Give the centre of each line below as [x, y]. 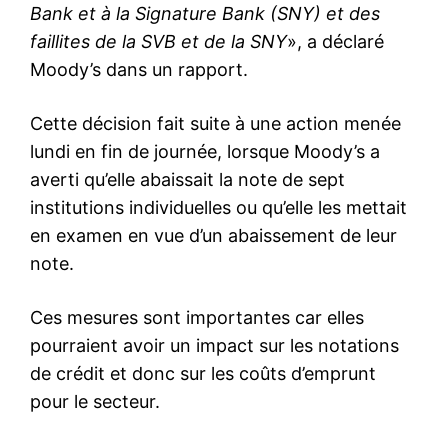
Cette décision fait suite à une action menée [215, 123]
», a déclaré [335, 41]
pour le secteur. [95, 401]
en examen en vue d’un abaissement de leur [213, 235]
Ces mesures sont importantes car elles [197, 317]
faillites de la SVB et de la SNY [158, 41]
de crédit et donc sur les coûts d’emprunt [203, 373]
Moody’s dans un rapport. [139, 69]
